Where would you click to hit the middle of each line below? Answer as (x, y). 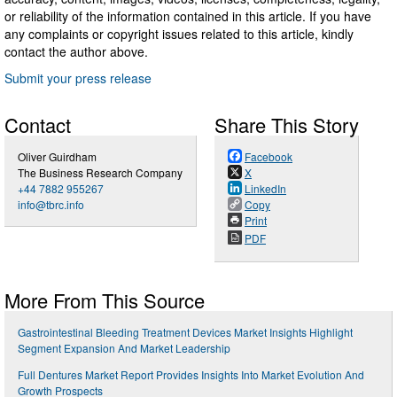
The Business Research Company (100, 172)
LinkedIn (265, 188)
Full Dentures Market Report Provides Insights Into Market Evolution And (191, 374)
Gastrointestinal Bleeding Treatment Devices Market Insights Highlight (185, 331)
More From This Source (105, 300)
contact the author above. (76, 51)
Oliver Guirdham (57, 156)
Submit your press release (78, 78)
